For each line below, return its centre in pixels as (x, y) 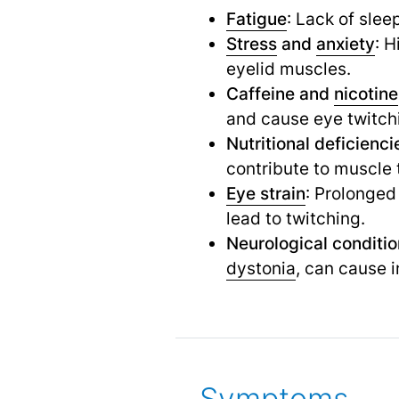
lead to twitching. (295, 218)
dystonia (261, 268)
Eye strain (265, 193)
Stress (251, 43)
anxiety (345, 43)
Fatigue (256, 18)
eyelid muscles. (288, 68)
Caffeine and (280, 93)
